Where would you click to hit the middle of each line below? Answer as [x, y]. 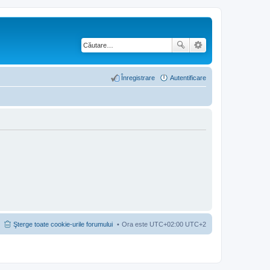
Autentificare [188, 77]
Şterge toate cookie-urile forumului [63, 224]
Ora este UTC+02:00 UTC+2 [164, 224]
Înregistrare [138, 77]
